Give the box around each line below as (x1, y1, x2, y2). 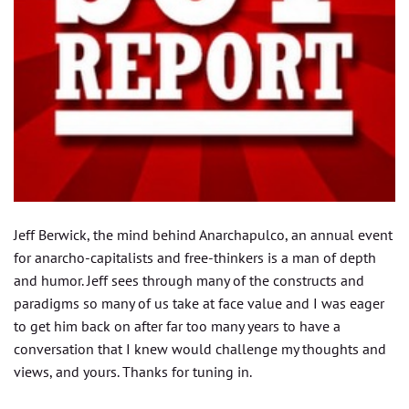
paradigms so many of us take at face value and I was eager (14, 293, 384, 312)
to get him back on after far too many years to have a (14, 316, 341, 335)
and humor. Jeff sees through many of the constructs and (14, 270, 364, 289)
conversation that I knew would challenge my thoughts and (14, 339, 386, 358)
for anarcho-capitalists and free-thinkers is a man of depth (14, 247, 376, 267)
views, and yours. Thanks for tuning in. (14, 362, 252, 381)
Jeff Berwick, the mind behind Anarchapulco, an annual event (14, 225, 393, 244)
